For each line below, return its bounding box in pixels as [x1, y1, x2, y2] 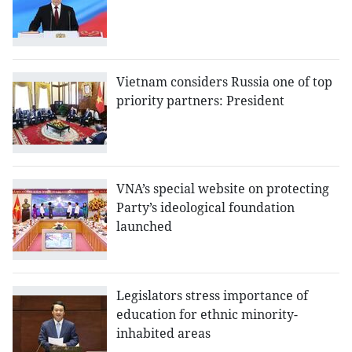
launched [116, 218, 172, 236]
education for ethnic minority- [116, 306, 298, 324]
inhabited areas [116, 324, 211, 343]
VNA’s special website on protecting [116, 180, 329, 198]
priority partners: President [116, 92, 284, 110]
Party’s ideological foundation [116, 199, 295, 217]
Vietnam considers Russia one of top [116, 73, 332, 91]
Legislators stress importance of [116, 287, 308, 305]
